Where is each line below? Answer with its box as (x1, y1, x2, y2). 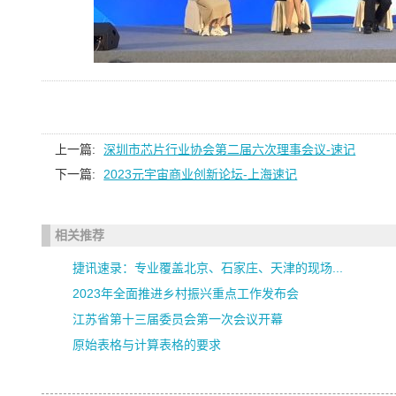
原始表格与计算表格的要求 (72, 338, 222, 352)
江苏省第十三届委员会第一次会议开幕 (72, 312, 284, 326)
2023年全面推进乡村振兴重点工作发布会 (72, 286, 300, 301)
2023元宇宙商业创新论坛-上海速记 (103, 167, 298, 181)
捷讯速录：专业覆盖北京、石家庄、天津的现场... (72, 261, 344, 275)
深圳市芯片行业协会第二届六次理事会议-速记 (103, 142, 356, 156)
